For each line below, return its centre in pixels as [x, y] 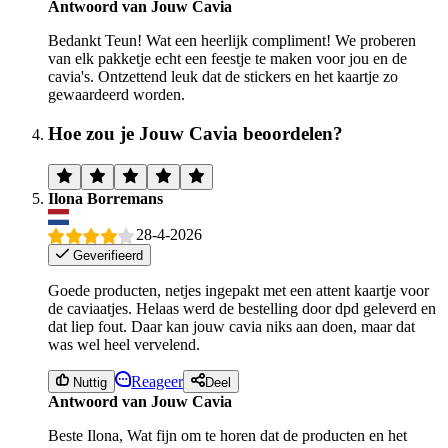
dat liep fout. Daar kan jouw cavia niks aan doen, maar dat [231, 327]
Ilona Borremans [105, 198]
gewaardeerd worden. [116, 95]
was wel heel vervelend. [124, 345]
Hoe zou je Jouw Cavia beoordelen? [195, 133]
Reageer [157, 381]
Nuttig [88, 382]
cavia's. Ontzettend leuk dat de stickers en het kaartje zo [223, 77]
